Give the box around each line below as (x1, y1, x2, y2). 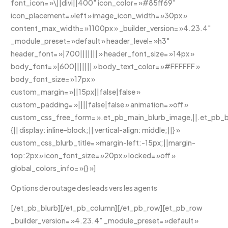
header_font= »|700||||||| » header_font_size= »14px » (11, 48, 195, 58)
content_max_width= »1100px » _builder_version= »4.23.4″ (11, 23, 212, 33)
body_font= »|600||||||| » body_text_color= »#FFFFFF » (11, 61, 201, 71)
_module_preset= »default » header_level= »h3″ (11, 36, 170, 45)
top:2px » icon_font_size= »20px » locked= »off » (11, 150, 176, 160)
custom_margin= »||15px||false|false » (11, 87, 141, 96)
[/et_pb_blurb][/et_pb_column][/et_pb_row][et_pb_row (11, 203, 203, 212)
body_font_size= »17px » (11, 74, 96, 83)
